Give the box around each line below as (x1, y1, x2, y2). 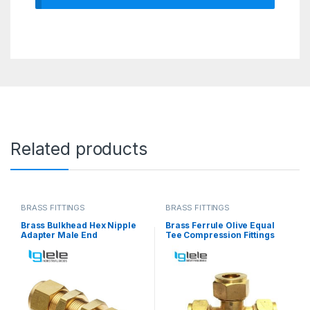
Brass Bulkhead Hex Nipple (20, 219, 136, 230)
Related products (10, 138, 147, 160)
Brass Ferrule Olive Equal (165, 219, 275, 230)
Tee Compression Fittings (165, 229, 275, 240)
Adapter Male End (20, 229, 98, 240)
